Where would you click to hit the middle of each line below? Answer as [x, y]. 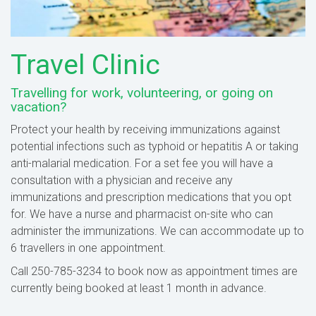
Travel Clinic [85, 65]
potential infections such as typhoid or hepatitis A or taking [154, 146]
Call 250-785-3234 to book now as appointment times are [154, 272]
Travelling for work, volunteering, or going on [142, 93]
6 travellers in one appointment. [88, 248]
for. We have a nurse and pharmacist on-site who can [142, 214]
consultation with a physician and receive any [122, 180]
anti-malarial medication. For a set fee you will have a [142, 163]
